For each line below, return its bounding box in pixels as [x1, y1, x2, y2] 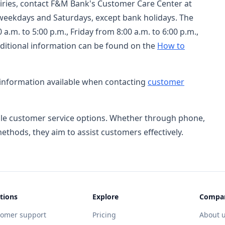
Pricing [92, 209, 116, 219]
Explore [92, 191, 119, 201]
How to [157, 40, 185, 51]
